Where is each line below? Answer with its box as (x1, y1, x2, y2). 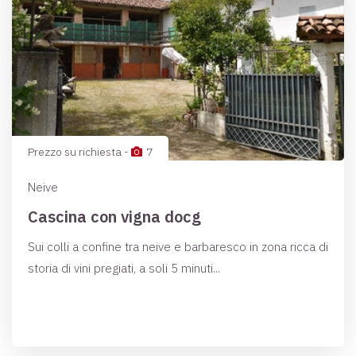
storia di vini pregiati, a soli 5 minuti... (28, 261, 220, 276)
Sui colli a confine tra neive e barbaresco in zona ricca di (28, 239, 328, 254)
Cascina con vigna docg (28, 206, 201, 227)
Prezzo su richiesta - (28, 145, 131, 159)
